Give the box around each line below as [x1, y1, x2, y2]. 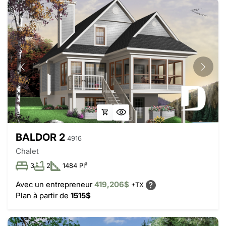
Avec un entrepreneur [16, 179, 94, 189]
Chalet [16, 146, 39, 156]
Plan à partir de [16, 190, 71, 200]
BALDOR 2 [16, 131, 65, 143]
